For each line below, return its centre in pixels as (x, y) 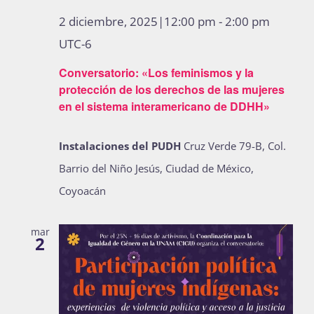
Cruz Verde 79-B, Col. (235, 146)
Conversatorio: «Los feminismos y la (156, 73)
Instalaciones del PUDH (121, 146)
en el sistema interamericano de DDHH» (164, 107)
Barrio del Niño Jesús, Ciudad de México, (156, 169)
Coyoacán (82, 191)
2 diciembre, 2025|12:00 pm (137, 22)
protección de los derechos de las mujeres (172, 90)
